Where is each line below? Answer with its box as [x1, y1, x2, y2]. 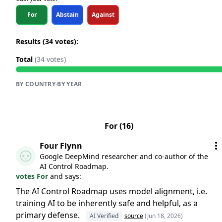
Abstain [56, 10, 79, 19]
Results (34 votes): [16, 37, 78, 46]
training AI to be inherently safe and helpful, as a [16, 198, 198, 209]
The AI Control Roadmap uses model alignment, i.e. [16, 186, 207, 197]
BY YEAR [57, 80, 82, 88]
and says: [50, 171, 81, 181]
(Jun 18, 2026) [145, 212, 183, 220]
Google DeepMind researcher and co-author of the [40, 152, 208, 161]
